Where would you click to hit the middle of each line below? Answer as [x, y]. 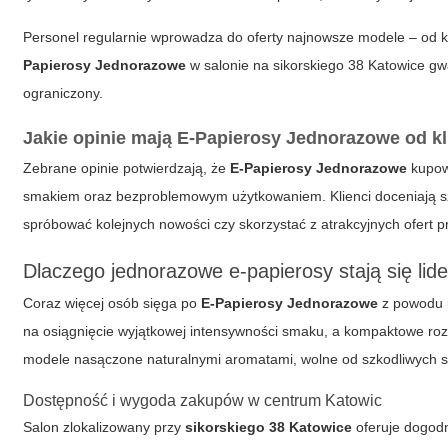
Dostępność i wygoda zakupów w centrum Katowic [203, 400]
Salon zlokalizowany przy [104, 427]
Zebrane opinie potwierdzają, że [127, 168]
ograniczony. [63, 93]
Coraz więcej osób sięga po [112, 303]
